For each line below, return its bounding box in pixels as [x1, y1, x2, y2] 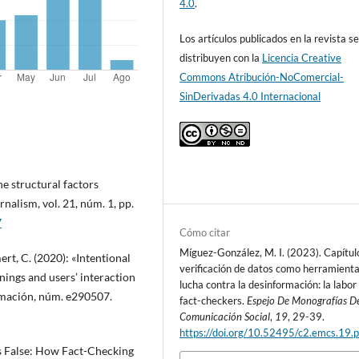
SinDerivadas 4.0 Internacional [179, 90, 321, 103]
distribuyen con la [179, 51, 263, 65]
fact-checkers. [179, 294, 248, 308]
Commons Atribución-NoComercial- [179, 71, 345, 84]
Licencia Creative [262, 51, 342, 65]
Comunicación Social [179, 310, 271, 324]
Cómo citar [179, 226, 231, 240]
